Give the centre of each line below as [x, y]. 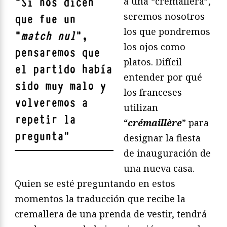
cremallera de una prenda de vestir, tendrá [111, 214]
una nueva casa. [159, 168]
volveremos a [51, 103]
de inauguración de [167, 153]
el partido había [63, 70]
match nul [48, 36]
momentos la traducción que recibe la [100, 199]
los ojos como [155, 47]
